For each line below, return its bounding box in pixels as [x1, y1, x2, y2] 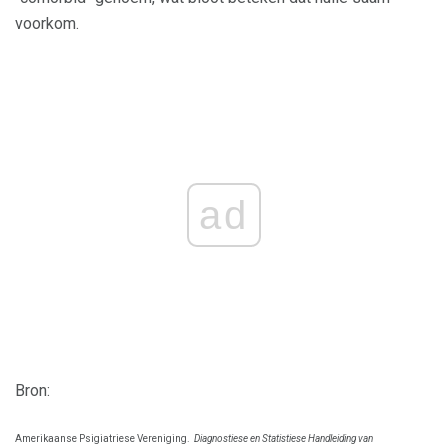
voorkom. [15, 13, 79, 33]
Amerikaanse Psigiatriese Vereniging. [15, 433, 190, 445]
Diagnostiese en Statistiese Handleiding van [194, 433, 373, 445]
